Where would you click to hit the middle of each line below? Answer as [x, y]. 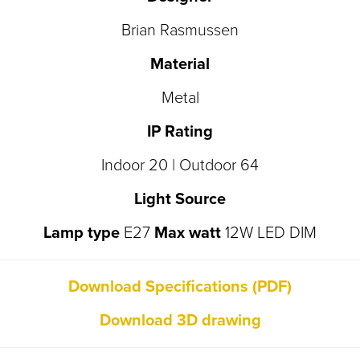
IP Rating [180, 132]
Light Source [180, 200]
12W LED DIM [271, 233]
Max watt [190, 233]
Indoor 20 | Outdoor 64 [180, 166]
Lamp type [82, 233]
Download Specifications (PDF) [180, 287]
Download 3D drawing [180, 321]
